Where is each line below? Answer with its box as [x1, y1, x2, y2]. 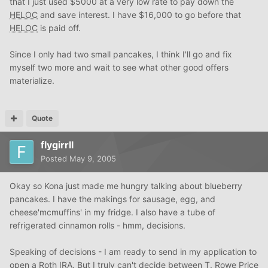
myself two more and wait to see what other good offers [10, 62, 229, 73]
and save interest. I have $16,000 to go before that [38, 10, 241, 20]
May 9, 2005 [69, 154, 116, 164]
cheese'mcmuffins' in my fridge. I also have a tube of [10, 207, 215, 218]
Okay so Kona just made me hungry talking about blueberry [10, 181, 242, 191]
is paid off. [38, 23, 81, 33]
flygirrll [41, 139, 74, 151]
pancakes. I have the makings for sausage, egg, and [10, 194, 215, 205]
